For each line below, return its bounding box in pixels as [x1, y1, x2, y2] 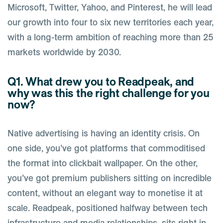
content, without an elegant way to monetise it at [7, 188, 203, 198]
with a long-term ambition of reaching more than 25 [7, 32, 214, 42]
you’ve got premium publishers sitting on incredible [7, 173, 212, 183]
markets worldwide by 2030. [7, 47, 121, 57]
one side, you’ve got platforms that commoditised [7, 143, 205, 153]
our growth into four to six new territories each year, [7, 17, 214, 27]
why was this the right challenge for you [7, 87, 210, 99]
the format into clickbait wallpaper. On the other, [7, 158, 198, 168]
